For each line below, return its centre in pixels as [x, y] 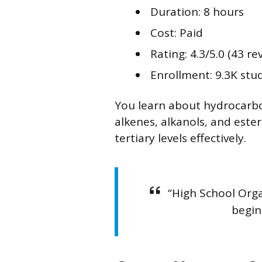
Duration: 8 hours [197, 11]
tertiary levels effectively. [180, 138]
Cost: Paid [177, 32]
